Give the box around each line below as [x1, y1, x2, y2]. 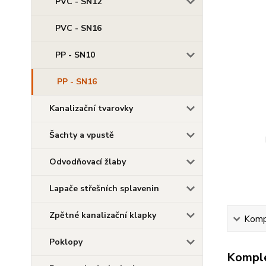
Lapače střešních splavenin [49, 183, 159, 194]
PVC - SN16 [55, 23, 102, 34]
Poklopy [49, 236, 83, 248]
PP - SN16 [57, 76, 97, 87]
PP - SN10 [55, 49, 95, 61]
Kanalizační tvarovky [49, 103, 133, 114]
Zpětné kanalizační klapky [49, 210, 156, 221]
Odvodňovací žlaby [49, 156, 126, 167]
